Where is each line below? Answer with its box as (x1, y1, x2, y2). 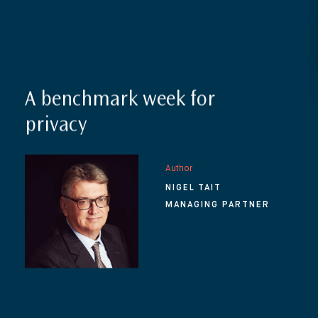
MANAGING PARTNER (165, 201, 270, 210)
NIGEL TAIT (165, 184, 221, 193)
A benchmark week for (25, 89, 215, 111)
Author (165, 165, 192, 174)
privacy (25, 115, 87, 137)
